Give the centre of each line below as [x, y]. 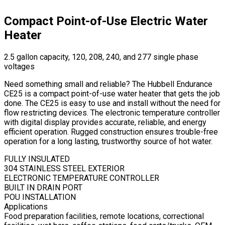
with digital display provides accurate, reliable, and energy [105, 123]
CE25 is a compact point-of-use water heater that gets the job [112, 94]
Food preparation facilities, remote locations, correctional [104, 216]
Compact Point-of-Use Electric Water [106, 21]
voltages [19, 67]
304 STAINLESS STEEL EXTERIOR [64, 169]
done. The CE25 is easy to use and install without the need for [112, 103]
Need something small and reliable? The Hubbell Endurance [108, 84]
